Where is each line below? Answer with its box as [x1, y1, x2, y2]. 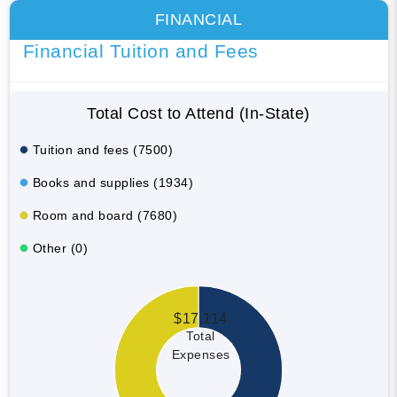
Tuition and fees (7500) [32, 142, 173, 157]
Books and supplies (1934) [32, 175, 193, 190]
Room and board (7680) [32, 207, 177, 222]
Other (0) [32, 240, 88, 255]
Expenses [171, 346, 230, 362]
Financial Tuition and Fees [22, 40, 259, 61]
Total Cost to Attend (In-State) [87, 104, 310, 122]
